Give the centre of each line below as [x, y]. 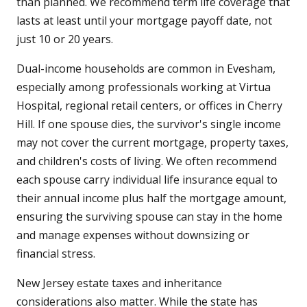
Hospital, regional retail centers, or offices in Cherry [149, 106]
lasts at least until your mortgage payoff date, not [144, 21]
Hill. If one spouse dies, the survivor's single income [149, 124]
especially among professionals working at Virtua [144, 87]
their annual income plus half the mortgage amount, [151, 198]
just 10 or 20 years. [65, 39]
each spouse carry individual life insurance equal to [147, 180]
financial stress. [56, 254]
